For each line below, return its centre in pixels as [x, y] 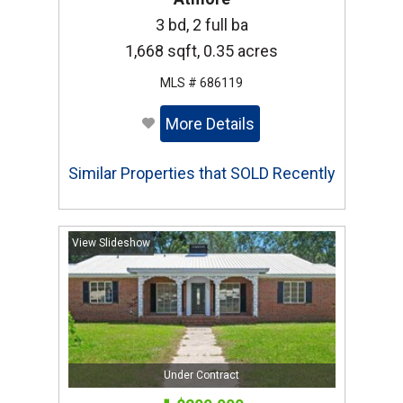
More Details [210, 124]
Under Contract [201, 376]
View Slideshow [111, 243]
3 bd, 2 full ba [201, 25]
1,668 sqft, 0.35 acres [201, 51]
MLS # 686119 [201, 83]
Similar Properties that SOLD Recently [201, 174]
